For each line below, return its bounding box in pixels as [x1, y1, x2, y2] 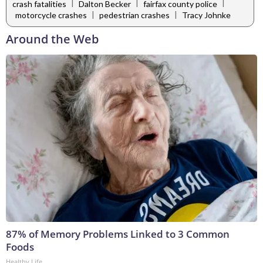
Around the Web [6, 31, 99, 48]
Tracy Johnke [182, 10, 231, 21]
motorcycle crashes [15, 10, 87, 21]
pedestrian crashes [99, 10, 170, 21]
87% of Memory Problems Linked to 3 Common [6, 227, 230, 241]
